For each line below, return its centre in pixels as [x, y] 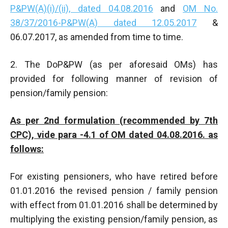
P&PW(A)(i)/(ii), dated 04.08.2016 [82, 8]
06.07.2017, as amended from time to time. [97, 37]
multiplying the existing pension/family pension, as [114, 219]
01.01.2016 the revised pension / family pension [114, 190]
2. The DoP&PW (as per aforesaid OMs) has [114, 64]
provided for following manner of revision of [114, 78]
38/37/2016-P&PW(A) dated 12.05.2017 [104, 22]
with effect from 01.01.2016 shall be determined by [114, 205]
